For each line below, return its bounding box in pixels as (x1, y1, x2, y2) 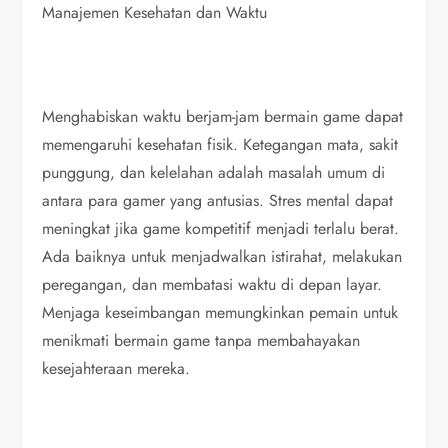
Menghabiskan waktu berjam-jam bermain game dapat (42, 105, 404, 128)
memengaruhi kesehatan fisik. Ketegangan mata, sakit (42, 133, 399, 156)
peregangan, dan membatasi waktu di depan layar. (42, 273, 383, 296)
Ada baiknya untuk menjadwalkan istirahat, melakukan (42, 245, 403, 268)
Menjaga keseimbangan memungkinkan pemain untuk (42, 301, 399, 324)
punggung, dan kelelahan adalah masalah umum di (42, 161, 386, 184)
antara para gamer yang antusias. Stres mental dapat (42, 189, 394, 212)
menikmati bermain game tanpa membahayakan (42, 329, 361, 352)
